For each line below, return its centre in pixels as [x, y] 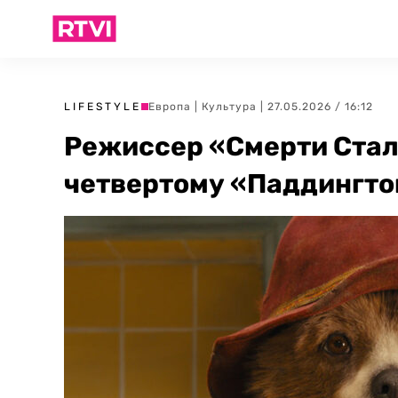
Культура [229, 107]
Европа [170, 107]
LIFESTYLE [103, 107]
